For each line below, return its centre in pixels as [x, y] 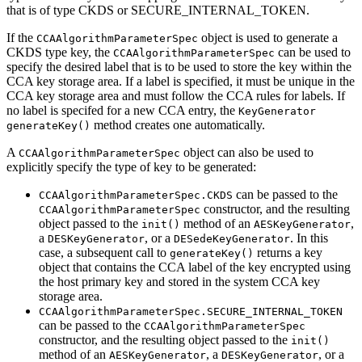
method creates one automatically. [178, 124]
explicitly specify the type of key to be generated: [131, 166]
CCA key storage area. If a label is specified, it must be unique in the [181, 81]
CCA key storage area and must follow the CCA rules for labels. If [176, 95]
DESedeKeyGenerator [232, 238]
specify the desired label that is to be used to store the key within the [179, 66]
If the [21, 37]
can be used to [313, 52]
